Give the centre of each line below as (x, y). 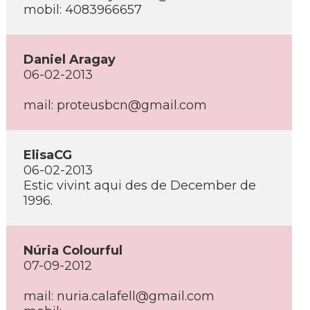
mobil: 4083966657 (83, 10)
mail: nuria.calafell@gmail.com (119, 296)
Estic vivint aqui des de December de (140, 185)
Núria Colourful (73, 250)
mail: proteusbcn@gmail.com (115, 105)
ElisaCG (48, 155)
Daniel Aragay (70, 60)
